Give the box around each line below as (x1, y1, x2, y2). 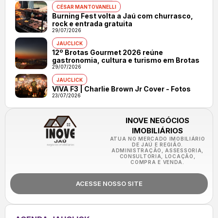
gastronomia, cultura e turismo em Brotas (52, 56, 200, 65)
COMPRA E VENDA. (130, 159, 184, 165)
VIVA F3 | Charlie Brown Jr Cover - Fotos (52, 85, 191, 93)
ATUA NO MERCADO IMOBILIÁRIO (109, 136, 205, 142)
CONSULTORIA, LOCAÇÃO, (119, 153, 196, 160)
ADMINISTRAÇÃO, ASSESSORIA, (111, 147, 204, 154)
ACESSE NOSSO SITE (75, 180, 143, 188)
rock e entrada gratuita (52, 19, 132, 28)
